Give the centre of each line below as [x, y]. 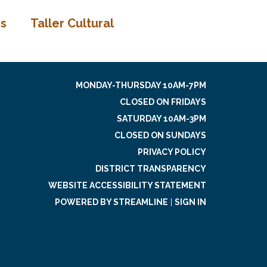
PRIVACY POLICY [172, 152]
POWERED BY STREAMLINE [111, 202]
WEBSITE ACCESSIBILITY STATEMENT [127, 185]
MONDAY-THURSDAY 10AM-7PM [141, 85]
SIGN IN [190, 202]
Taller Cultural [72, 23]
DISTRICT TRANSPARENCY [151, 168]
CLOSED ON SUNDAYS [160, 135]
